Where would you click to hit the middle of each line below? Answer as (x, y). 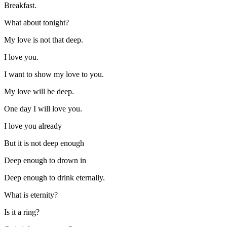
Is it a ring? (22, 212)
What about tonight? (36, 22)
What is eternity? (31, 195)
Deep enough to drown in (45, 160)
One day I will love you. (43, 108)
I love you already (33, 126)
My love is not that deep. (45, 40)
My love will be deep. (39, 91)
